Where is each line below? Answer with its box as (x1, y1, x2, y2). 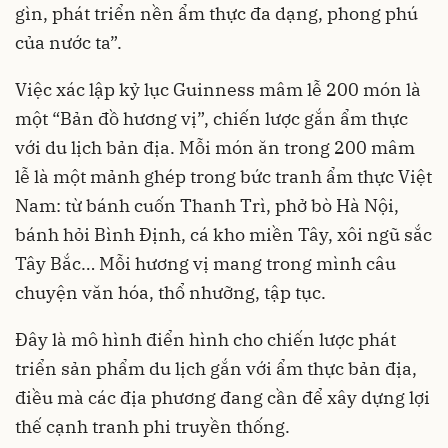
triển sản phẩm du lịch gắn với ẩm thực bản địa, (15, 357, 417, 381)
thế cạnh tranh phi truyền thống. (15, 415, 290, 439)
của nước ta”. (15, 31, 122, 55)
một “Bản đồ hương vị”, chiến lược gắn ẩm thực (15, 107, 408, 131)
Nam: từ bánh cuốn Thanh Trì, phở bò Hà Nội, (15, 194, 399, 218)
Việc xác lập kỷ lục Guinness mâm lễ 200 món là (15, 78, 421, 102)
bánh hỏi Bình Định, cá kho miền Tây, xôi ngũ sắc (15, 223, 432, 247)
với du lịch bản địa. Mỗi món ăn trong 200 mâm (15, 136, 415, 160)
